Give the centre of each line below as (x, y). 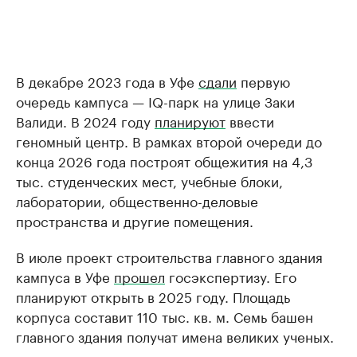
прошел (139, 276)
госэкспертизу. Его (231, 276)
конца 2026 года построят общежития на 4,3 (164, 161)
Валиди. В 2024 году (85, 121)
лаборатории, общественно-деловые (137, 200)
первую (263, 81)
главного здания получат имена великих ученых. (175, 336)
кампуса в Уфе (65, 276)
